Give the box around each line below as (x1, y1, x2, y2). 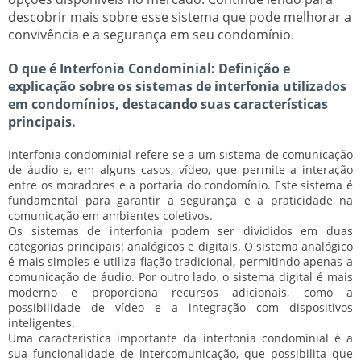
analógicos (127, 238, 185, 254)
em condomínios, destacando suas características (8, 94, 328, 113)
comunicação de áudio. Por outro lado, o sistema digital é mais (8, 268, 353, 284)
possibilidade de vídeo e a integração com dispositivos (8, 299, 353, 315)
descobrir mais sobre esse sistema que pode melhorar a (8, 7, 351, 26)
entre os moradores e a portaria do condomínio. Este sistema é (8, 176, 353, 193)
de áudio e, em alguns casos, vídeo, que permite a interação (8, 161, 353, 177)
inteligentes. (8, 314, 75, 330)
